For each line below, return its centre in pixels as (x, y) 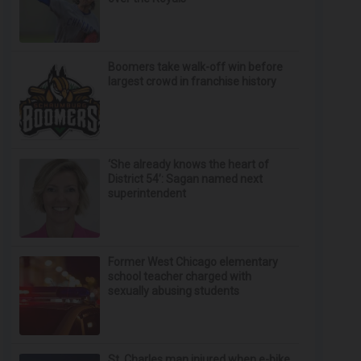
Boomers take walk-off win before (196, 67)
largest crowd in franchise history (193, 81)
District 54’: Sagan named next (186, 179)
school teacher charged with (180, 276)
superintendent (147, 193)
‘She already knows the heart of (189, 164)
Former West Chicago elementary (193, 262)
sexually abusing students (174, 291)
